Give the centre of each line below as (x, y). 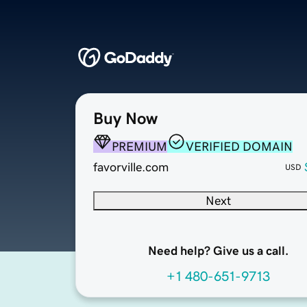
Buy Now (125, 119)
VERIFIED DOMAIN (239, 147)
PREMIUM (139, 147)
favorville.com (131, 168)
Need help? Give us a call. (218, 251)
